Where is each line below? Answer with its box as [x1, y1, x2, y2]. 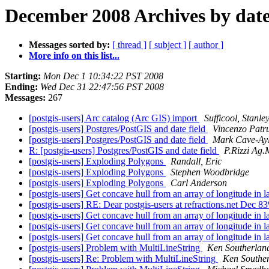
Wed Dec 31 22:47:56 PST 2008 [40, 82, 164, 92]
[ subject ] [149, 40, 186, 50]
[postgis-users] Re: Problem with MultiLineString [29, 253, 218, 264]
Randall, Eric [171, 156, 222, 167]
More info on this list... [29, 50, 119, 61]
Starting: [5, 71, 41, 82]
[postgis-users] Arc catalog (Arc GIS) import [29, 113, 199, 124]
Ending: [5, 82, 38, 92]
